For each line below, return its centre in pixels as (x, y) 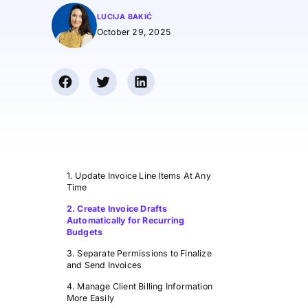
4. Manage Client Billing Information (139, 286)
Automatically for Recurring (125, 220)
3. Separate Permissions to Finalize (139, 253)
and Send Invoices (104, 265)
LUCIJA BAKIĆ (124, 17)
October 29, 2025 (133, 32)
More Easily (90, 298)
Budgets (85, 232)
